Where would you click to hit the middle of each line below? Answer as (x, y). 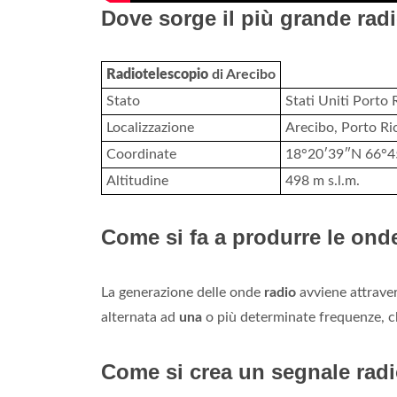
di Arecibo (242, 75)
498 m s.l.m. (323, 181)
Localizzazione (150, 128)
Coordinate (141, 155)
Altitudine (137, 181)
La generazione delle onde (183, 293)
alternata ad (140, 318)
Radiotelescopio (157, 75)
